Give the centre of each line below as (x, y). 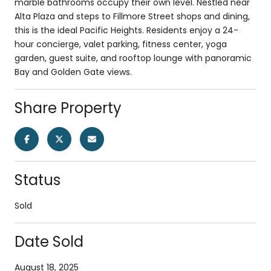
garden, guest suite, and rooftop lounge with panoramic (133, 58)
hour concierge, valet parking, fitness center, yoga (121, 44)
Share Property (68, 108)
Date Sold (49, 241)
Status (38, 180)
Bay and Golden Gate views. (73, 72)
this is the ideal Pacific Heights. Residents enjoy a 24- (126, 30)
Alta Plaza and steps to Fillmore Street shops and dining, (132, 16)
